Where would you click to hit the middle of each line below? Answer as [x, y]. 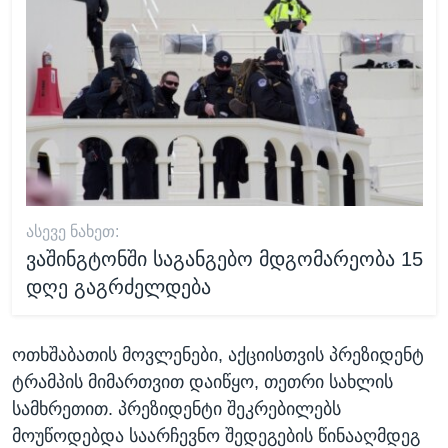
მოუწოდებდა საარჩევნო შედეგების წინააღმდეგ [216, 435]
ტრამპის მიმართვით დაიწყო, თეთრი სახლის [202, 381]
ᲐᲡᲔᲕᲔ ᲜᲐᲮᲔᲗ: [72, 232]
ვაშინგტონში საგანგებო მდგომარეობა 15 [224, 259]
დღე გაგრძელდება [118, 287]
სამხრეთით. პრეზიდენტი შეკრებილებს [176, 408]
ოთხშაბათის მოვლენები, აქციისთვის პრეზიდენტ [218, 354]
